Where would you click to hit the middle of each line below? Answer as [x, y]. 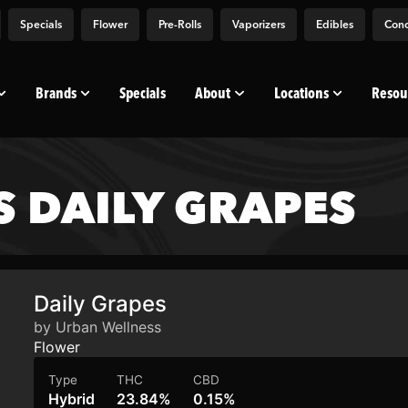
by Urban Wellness [98, 327]
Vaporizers [259, 24]
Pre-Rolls [180, 24]
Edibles [335, 24]
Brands [56, 93]
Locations [301, 93]
